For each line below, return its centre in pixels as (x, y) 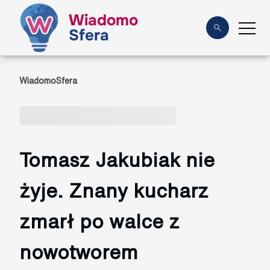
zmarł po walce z (99, 221)
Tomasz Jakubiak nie (117, 160)
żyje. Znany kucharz (114, 190)
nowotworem (79, 252)
